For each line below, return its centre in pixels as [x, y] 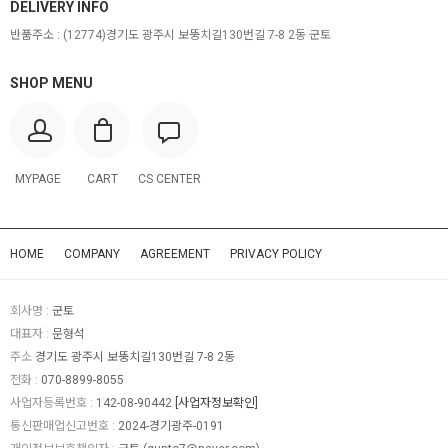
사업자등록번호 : [51, 403]
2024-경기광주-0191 [171, 426]
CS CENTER [169, 179]
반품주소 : [35, 35]
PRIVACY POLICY [276, 254]
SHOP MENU [51, 83]
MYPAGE [38, 179]
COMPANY [92, 254]
